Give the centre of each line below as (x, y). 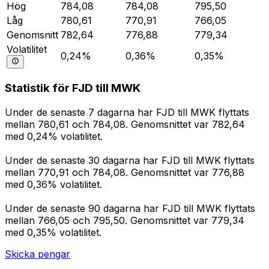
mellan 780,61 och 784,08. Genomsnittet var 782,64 (125, 125)
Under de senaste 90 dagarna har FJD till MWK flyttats (130, 209)
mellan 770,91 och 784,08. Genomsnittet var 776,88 (125, 173)
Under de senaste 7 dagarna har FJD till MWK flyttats (127, 113)
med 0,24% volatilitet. (54, 137)
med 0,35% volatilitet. (53, 233)
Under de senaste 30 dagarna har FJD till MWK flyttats (130, 161)
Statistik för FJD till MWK (73, 88)
